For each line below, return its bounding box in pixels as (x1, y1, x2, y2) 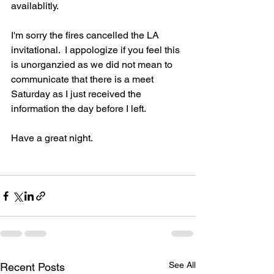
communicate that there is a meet (11, 73, 156, 85)
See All (169, 260, 196, 270)
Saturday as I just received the (11, 88, 144, 100)
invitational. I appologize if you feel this (11, 44, 182, 56)
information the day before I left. (11, 103, 146, 114)
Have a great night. (11, 132, 93, 144)
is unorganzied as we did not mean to (11, 59, 175, 70)
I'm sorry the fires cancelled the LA (11, 29, 161, 41)
